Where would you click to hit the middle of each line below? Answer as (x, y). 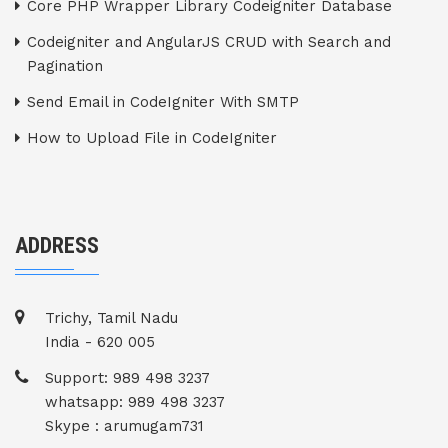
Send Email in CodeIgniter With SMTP (163, 102)
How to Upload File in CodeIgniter (152, 138)
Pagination (65, 66)
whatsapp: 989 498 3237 (135, 402)
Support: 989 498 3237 (127, 378)
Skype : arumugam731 (124, 426)
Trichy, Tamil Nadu (111, 318)
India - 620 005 (100, 342)
